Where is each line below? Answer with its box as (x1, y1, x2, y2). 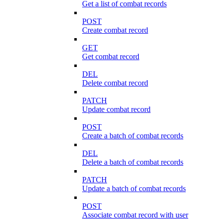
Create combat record (82, 26, 148, 35)
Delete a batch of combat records (82, 158, 183, 167)
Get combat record (82, 52, 139, 61)
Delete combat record (82, 79, 148, 88)
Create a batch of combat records (82, 131, 183, 140)
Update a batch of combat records (82, 184, 186, 193)
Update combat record (82, 105, 151, 114)
